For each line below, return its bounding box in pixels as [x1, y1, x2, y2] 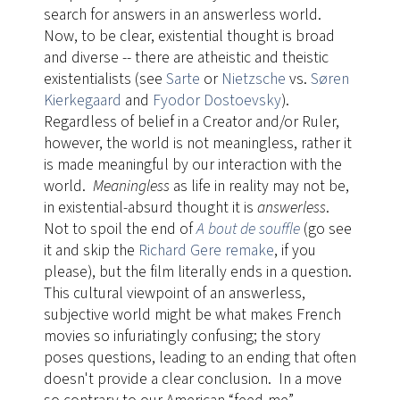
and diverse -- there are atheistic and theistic [43, 46, 329, 70]
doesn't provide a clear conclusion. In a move [43, 368, 342, 391]
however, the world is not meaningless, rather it [43, 132, 352, 155]
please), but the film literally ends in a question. [43, 261, 352, 284]
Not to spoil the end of [43, 218, 196, 241]
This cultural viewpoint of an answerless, [43, 282, 305, 305]
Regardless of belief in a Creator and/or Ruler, [43, 111, 339, 134]
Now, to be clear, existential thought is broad [43, 25, 335, 48]
